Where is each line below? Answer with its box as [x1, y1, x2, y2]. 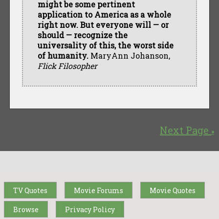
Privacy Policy [65, 204, 115, 214]
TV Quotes [13, 185, 47, 195]
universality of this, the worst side [37, 40, 174, 50]
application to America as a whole [37, 9, 171, 20]
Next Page [160, 123, 211, 136]
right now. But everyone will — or [37, 19, 169, 30]
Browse [13, 204, 39, 214]
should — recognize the [37, 29, 128, 40]
